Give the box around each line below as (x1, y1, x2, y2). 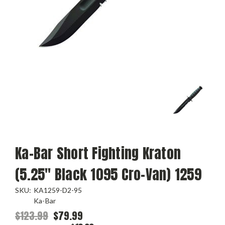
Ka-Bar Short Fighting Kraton (15, 142, 181, 164)
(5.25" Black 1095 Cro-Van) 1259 (15, 163, 201, 185)
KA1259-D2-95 (33, 185, 82, 194)
